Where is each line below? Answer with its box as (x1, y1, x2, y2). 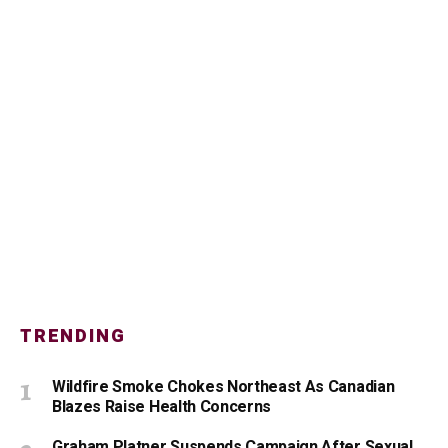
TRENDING (20, 322, 126, 350)
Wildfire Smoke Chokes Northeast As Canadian (52, 374, 395, 399)
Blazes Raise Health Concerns (52, 394, 272, 419)
